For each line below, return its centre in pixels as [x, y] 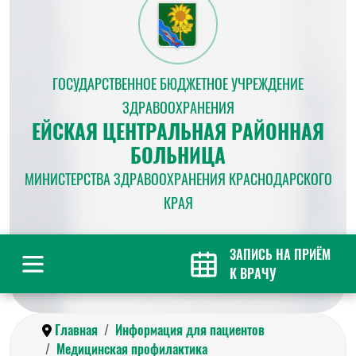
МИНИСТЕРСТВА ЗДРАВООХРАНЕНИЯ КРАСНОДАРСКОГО [178, 179]
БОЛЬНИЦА [178, 155]
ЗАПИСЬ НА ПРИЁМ [280, 254]
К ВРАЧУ [253, 273]
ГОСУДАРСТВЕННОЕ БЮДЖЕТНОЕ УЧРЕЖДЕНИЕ [178, 83]
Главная [76, 330]
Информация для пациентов [190, 330]
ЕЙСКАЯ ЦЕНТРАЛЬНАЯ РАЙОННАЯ [178, 131]
